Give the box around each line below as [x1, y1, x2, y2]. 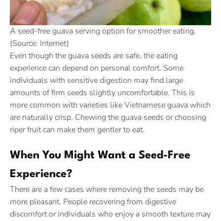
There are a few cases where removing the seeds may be [10, 184, 204, 195]
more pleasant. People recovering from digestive [10, 196, 176, 207]
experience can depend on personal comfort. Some [10, 63, 184, 74]
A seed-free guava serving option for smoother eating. [10, 26, 196, 37]
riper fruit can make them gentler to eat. [10, 124, 145, 135]
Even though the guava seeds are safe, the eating [10, 50, 178, 61]
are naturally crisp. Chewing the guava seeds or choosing [10, 112, 206, 123]
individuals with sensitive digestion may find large [10, 75, 183, 86]
